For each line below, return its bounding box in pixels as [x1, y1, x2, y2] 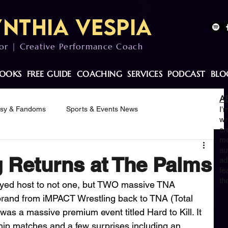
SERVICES [127, 69, 163, 79]
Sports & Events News [66, 104, 138, 113]
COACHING [76, 69, 123, 79]
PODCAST [167, 69, 206, 79]
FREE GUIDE [26, 69, 72, 79]
